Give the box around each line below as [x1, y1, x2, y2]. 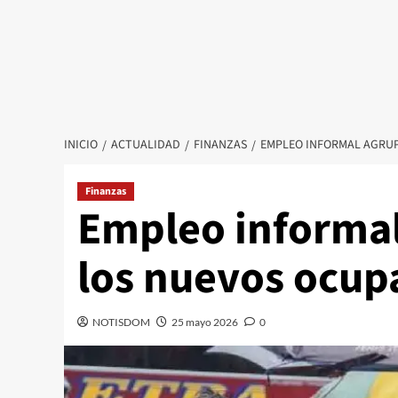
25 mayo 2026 [171, 315, 238, 330]
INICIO [64, 136, 98, 155]
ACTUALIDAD [111, 136, 180, 155]
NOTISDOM [92, 315, 150, 330]
